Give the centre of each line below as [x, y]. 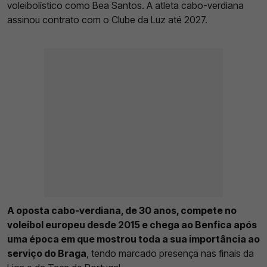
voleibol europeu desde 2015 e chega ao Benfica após [132, 224]
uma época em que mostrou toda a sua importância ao [133, 239]
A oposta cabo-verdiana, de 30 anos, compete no [122, 210]
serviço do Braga [47, 253]
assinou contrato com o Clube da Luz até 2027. [107, 19]
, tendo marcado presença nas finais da [170, 253]
